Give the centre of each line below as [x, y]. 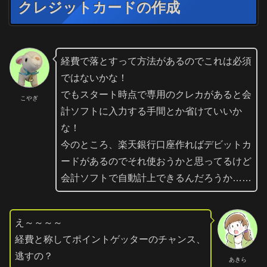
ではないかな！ [94, 78]
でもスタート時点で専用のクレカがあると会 [156, 95]
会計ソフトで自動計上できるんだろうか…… [156, 178]
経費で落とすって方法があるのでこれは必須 [156, 61]
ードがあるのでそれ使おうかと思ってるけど [156, 162]
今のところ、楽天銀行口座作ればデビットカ [156, 145]
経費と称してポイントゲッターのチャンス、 [110, 240]
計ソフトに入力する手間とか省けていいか [151, 111]
